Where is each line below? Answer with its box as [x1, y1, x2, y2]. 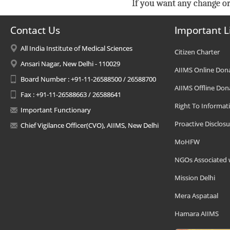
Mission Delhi [175, 173, 215, 182]
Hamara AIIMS [175, 209, 219, 218]
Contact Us [10, 24, 60, 37]
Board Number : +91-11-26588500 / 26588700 [21, 74, 156, 84]
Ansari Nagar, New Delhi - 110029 [21, 59, 120, 68]
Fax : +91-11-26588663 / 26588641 [21, 90, 121, 99]
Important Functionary [21, 105, 91, 114]
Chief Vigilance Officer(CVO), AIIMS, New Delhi [21, 121, 159, 130]
